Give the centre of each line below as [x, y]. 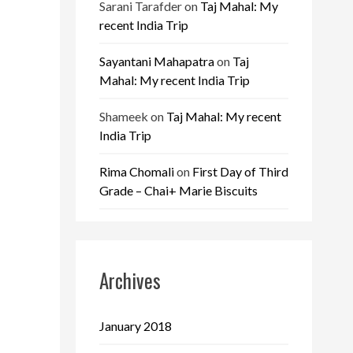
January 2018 [136, 325]
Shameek [124, 117]
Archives [130, 280]
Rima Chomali [137, 172]
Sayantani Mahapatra [157, 61]
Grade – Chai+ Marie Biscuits [178, 191]
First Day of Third [240, 172]
